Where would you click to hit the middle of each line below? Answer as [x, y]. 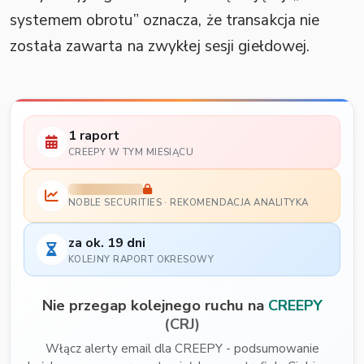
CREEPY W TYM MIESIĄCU [131, 152]
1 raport [93, 136]
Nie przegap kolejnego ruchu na [155, 305]
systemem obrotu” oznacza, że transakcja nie [165, 21]
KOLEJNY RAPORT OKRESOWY [141, 259]
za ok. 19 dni [106, 243]
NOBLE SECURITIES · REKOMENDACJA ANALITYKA [188, 203]
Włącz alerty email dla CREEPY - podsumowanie [182, 349]
